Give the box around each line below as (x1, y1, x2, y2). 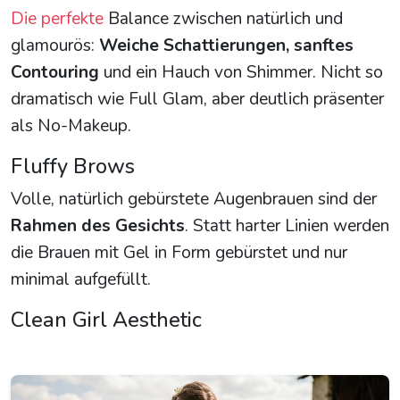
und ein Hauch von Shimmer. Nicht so (99, 60, 383, 84)
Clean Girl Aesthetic (11, 304, 202, 334)
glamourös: (11, 33, 99, 57)
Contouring (11, 60, 99, 84)
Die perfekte (11, 6, 104, 30)
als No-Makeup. (11, 113, 131, 137)
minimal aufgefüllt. (11, 267, 151, 291)
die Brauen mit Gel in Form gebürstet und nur (11, 240, 347, 264)
